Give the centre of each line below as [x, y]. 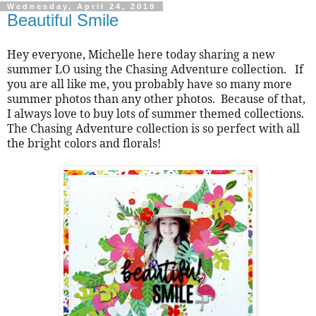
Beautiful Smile [63, 20]
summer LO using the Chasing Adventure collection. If [155, 69]
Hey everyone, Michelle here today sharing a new [141, 54]
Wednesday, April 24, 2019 [81, 6]
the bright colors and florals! [84, 143]
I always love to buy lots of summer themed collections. [156, 113]
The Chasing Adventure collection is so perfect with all [153, 128]
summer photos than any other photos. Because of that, [156, 98]
